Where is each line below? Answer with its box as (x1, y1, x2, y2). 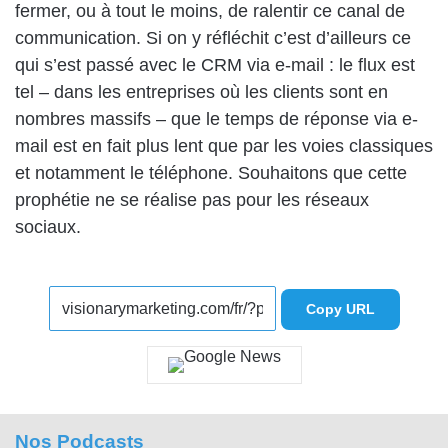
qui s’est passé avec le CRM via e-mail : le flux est (15, 54, 415, 75)
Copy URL (305, 300, 375, 317)
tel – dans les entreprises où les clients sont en (15, 81, 388, 102)
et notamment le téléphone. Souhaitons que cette (15, 162, 407, 183)
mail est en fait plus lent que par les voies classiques (15, 135, 433, 156)
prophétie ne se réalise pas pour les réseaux (15, 189, 369, 210)
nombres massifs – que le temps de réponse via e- (15, 108, 418, 129)
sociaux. (15, 216, 81, 237)
